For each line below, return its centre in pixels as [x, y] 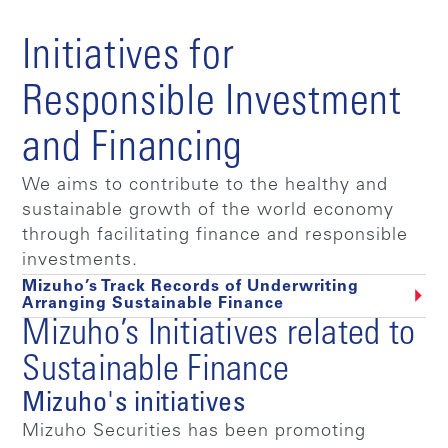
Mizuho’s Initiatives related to [219, 335]
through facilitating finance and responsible [215, 235]
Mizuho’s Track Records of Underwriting [191, 286]
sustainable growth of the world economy [208, 210]
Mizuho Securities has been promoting [194, 431]
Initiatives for [128, 58]
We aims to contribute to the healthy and [205, 185]
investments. [80, 260]
